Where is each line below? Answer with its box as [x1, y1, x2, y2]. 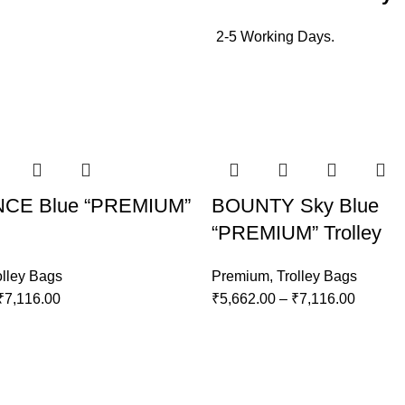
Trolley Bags [277, 268, 357, 285]
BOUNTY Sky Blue [212, 194, 379, 218]
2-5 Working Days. [216, 29, 334, 45]
